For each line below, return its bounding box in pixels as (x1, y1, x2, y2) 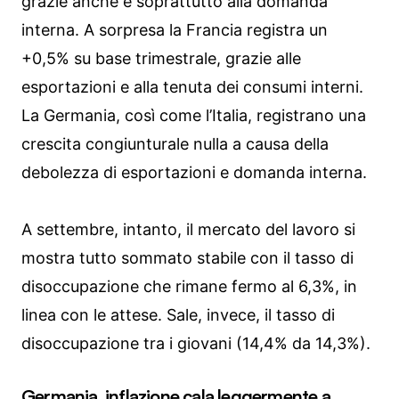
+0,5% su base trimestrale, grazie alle (21, 49, 301, 69)
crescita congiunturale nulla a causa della (21, 134, 329, 154)
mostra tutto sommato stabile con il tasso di (21, 248, 354, 268)
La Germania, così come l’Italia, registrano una (21, 106, 366, 126)
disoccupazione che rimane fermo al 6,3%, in (21, 277, 357, 297)
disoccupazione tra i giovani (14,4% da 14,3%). (21, 334, 370, 354)
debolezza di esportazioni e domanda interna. (21, 163, 367, 183)
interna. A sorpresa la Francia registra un (21, 20, 328, 40)
